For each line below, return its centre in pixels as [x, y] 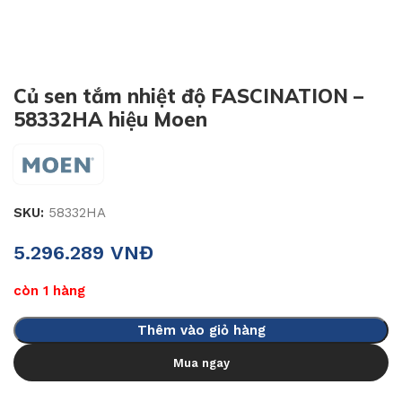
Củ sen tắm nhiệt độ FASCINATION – [188, 96]
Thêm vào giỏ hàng [201, 330]
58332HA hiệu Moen [110, 119]
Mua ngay [201, 363]
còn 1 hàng [49, 291]
